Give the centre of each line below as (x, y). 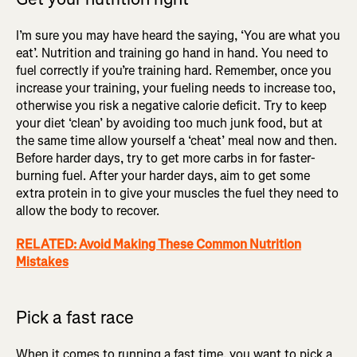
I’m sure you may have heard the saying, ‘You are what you (178, 35)
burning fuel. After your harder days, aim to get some (163, 175)
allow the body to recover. (88, 210)
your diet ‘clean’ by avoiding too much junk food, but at (169, 123)
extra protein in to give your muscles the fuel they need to (177, 193)
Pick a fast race (75, 317)
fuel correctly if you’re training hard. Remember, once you (174, 70)
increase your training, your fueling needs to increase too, (176, 88)
